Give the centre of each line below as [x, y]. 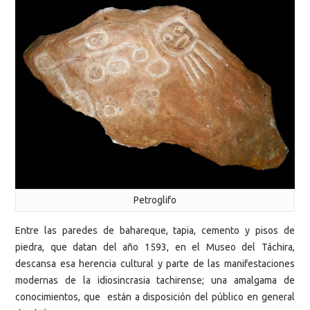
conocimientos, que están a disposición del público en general [155, 297]
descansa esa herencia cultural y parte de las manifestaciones [155, 264]
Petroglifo [155, 200]
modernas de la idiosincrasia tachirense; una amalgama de [155, 281]
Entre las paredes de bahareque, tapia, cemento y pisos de [155, 231]
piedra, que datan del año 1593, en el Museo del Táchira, [155, 247]
